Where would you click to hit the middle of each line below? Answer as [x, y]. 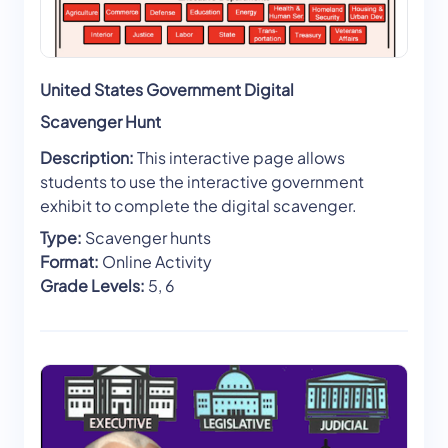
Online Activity [155, 262]
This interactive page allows [239, 158]
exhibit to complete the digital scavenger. [198, 206]
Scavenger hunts [146, 238]
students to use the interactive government [202, 182]
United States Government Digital [167, 90]
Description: [87, 158]
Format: [69, 262]
